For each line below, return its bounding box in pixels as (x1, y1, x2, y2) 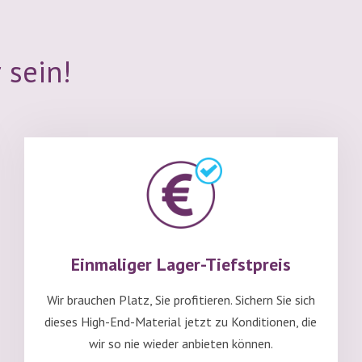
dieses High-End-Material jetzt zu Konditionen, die (44, 314, 318, 330)
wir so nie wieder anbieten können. (88, 335, 273, 352)
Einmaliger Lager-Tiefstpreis (70, 253, 291, 276)
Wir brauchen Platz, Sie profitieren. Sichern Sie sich (46, 292, 315, 309)
